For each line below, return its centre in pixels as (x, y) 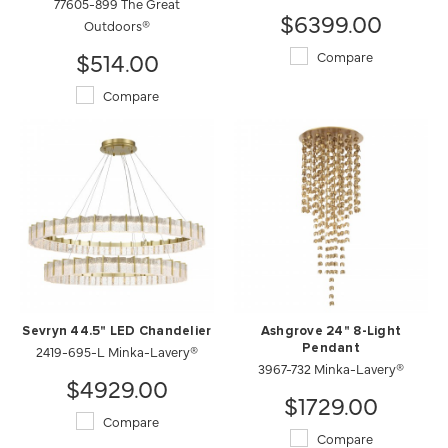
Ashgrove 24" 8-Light (331, 331)
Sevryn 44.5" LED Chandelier (117, 331)
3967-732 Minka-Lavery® (331, 368)
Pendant (331, 348)
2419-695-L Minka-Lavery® (117, 351)
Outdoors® (117, 25)
